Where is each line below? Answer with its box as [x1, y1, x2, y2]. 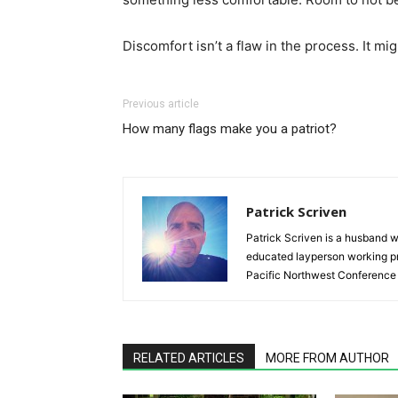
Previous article [123, 97, 199, 110]
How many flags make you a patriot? [123, 120, 337, 137]
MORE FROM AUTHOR [266, 350, 389, 365]
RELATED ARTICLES [133, 350, 244, 365]
